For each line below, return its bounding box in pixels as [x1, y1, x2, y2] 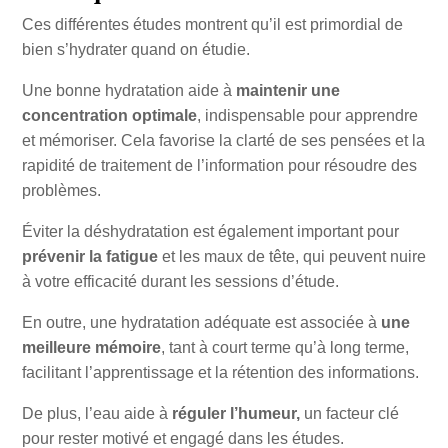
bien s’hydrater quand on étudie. [21, 41, 250, 59]
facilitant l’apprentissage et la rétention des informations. [21, 364, 419, 382]
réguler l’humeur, [171, 405, 300, 423]
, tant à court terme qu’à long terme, [160, 339, 409, 357]
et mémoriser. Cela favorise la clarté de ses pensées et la [21, 132, 425, 150]
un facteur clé [299, 405, 399, 423]
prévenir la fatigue [21, 248, 158, 266]
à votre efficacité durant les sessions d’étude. [21, 273, 339, 291]
